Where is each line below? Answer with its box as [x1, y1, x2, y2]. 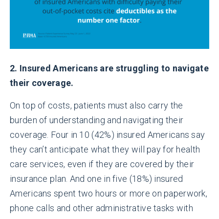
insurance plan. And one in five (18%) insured [10, 174, 183, 184]
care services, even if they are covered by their [10, 159, 195, 170]
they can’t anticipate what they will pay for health [10, 144, 200, 155]
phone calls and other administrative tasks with [10, 203, 194, 214]
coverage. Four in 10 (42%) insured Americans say [10, 130, 205, 140]
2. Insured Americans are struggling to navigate [10, 63, 209, 74]
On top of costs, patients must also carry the [10, 100, 183, 111]
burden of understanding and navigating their [10, 115, 184, 126]
